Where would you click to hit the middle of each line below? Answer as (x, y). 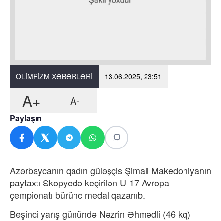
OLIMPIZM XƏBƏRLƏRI (54, 76)
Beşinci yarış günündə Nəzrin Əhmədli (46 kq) (100, 213)
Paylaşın (26, 118)
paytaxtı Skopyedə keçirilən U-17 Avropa (90, 182)
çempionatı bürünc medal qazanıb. (77, 195)
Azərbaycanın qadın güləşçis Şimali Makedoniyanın (110, 170)
